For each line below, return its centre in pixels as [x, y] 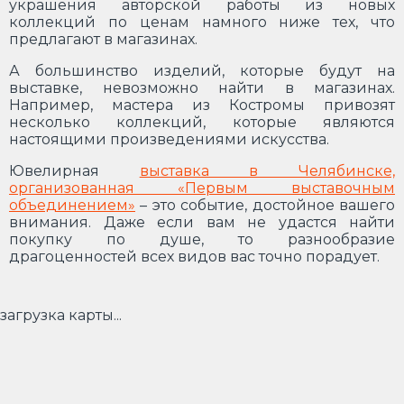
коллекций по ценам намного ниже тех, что [202, 22]
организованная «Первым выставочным [202, 188]
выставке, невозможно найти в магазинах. [202, 87]
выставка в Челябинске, [267, 170]
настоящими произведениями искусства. [169, 139]
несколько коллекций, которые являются [202, 122]
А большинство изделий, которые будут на [202, 70]
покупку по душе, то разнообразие [202, 239]
